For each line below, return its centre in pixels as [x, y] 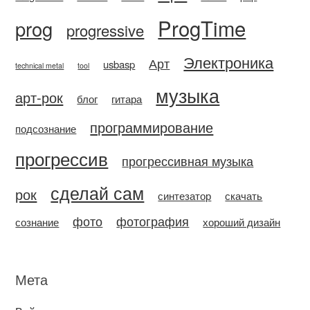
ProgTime [202, 28]
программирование [152, 127]
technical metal [40, 66]
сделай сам [98, 193]
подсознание [46, 129]
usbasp [119, 64]
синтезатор [185, 196]
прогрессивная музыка [188, 161]
